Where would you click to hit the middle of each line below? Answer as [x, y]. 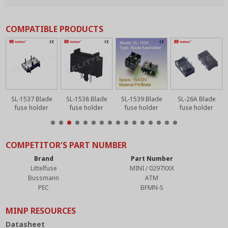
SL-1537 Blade [32, 99]
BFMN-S [152, 188]
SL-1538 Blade [87, 99]
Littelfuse [44, 168]
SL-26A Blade [196, 99]
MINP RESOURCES [41, 211]
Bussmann [44, 178]
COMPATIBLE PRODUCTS [55, 29]
